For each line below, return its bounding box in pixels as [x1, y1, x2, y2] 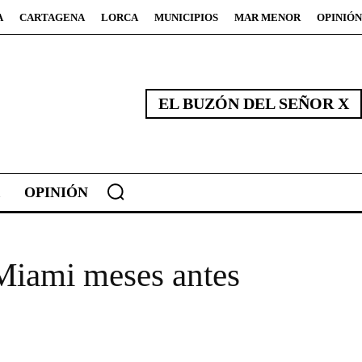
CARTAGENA [19, 11, 85, 23]
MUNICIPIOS [154, 11, 218, 23]
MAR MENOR [234, 11, 301, 23]
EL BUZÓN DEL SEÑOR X [158, 95, 349, 113]
